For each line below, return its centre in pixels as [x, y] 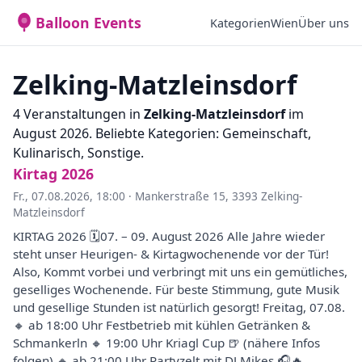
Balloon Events [88, 23]
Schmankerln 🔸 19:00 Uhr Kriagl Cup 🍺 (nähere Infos [166, 343]
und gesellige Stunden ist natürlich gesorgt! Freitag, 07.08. [179, 307]
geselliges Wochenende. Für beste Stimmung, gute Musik [176, 289]
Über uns [324, 23]
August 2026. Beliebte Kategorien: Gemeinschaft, [162, 133]
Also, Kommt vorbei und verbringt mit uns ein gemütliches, [180, 271]
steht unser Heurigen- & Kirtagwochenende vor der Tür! [171, 254]
